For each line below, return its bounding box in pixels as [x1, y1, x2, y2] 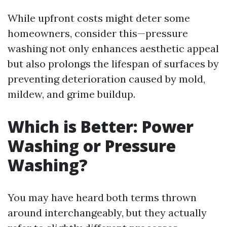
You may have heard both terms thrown [8, 191, 197, 204]
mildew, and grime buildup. [8, 88, 135, 100]
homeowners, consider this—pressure [8, 27, 188, 40]
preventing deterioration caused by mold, [8, 72, 205, 85]
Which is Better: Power [8, 116, 194, 137]
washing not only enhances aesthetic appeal [8, 42, 219, 55]
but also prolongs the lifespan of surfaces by [8, 57, 219, 70]
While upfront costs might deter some [8, 12, 190, 24]
